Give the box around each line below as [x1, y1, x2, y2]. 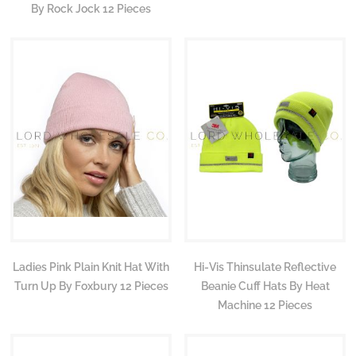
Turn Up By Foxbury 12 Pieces [14, 279, 168, 292]
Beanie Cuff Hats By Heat [200, 279, 330, 292]
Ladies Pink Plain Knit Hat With [13, 260, 169, 273]
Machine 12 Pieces [218, 298, 312, 311]
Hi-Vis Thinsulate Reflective [194, 260, 336, 273]
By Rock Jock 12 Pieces [31, 2, 151, 15]
